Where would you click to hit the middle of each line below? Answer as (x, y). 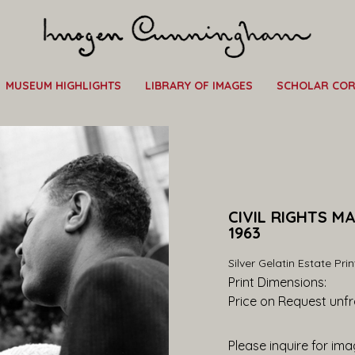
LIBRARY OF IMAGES (199, 86)
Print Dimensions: (279, 282)
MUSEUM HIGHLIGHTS (63, 86)
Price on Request (278, 301)
